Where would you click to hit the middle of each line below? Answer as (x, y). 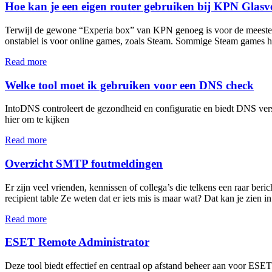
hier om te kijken (37, 120)
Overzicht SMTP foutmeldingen (84, 164)
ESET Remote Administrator (77, 242)
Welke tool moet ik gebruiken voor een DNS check (129, 85)
